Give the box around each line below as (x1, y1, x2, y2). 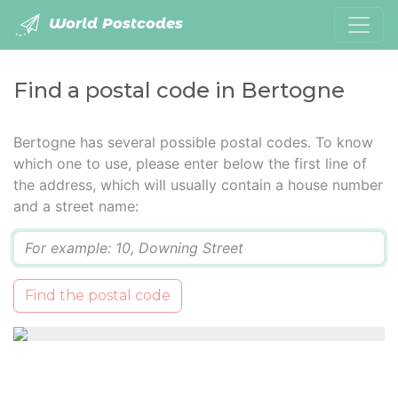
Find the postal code (25, 287, 171, 304)
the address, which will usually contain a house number (13, 176, 383, 194)
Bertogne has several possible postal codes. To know (13, 133, 373, 151)
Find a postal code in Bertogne (13, 77, 345, 103)
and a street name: (13, 197, 139, 215)
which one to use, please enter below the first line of (13, 155, 367, 172)
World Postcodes (44, 15, 183, 33)
